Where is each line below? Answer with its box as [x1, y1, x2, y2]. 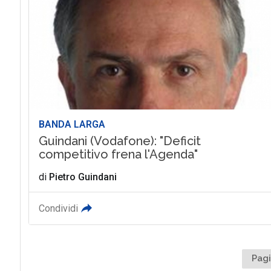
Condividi [38, 203, 78, 215]
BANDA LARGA [38, 119, 105, 131]
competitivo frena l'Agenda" [38, 147, 198, 162]
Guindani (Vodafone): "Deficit [38, 134, 201, 149]
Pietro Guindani [48, 171, 117, 183]
